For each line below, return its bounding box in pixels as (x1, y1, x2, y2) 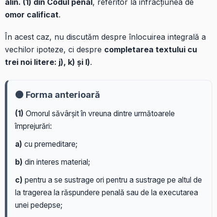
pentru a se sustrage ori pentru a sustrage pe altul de (23, 175, 202, 185)
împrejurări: (15, 122, 52, 131)
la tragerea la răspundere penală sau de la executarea (15, 188, 198, 198)
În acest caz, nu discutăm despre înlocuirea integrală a (5, 32, 206, 42)
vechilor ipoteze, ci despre (5, 45, 104, 55)
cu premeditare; (22, 139, 77, 149)
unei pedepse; (15, 201, 62, 210)
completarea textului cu (104, 45, 197, 55)
